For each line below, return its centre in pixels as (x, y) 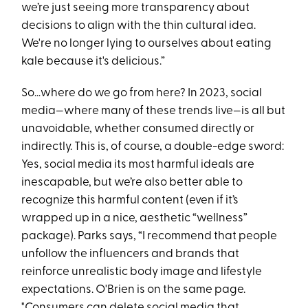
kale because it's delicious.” (93, 62)
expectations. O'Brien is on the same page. (134, 290)
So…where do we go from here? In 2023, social (142, 93)
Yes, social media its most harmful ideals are (138, 165)
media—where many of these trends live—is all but (154, 111)
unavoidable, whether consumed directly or (138, 129)
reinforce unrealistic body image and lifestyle (142, 272)
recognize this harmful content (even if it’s (130, 201)
